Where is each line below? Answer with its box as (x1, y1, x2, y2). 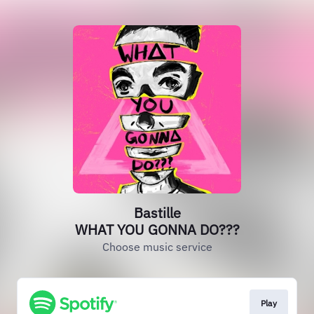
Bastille (133, 203, 181, 222)
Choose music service (102, 240, 212, 254)
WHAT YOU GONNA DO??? (74, 220, 240, 239)
